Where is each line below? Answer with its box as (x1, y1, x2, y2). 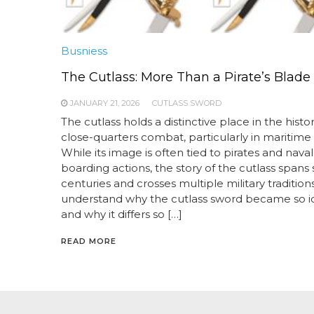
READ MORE (61, 236, 116, 246)
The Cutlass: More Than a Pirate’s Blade (61, 69, 310, 85)
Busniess (61, 44, 107, 57)
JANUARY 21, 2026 (70, 98, 139, 108)
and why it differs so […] (61, 207, 182, 221)
